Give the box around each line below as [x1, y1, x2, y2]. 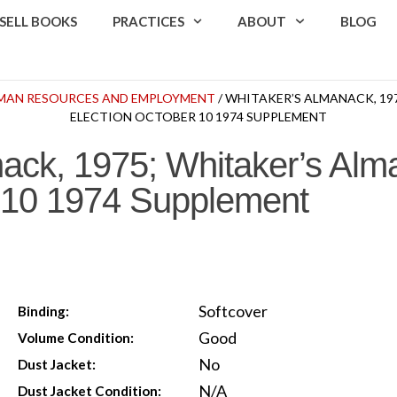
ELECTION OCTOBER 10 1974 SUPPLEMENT [70, 109, 327, 125]
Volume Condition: [18, 329, 135, 346]
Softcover [198, 300, 268, 321]
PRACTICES [112, 13, 184, 29]
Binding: [18, 302, 70, 319]
